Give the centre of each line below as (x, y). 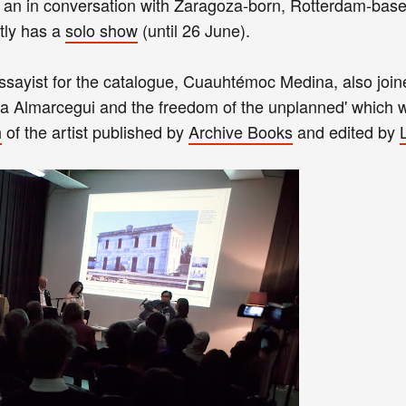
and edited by (346, 131)
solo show (101, 29)
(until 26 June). (194, 29)
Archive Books (241, 131)
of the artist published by (95, 131)
